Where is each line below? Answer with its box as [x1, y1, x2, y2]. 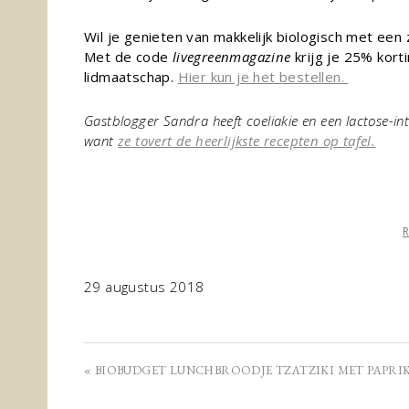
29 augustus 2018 [84, 278, 204, 296]
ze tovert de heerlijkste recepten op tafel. [118, 131, 376, 150]
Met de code [84, 47, 173, 66]
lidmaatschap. [84, 68, 178, 86]
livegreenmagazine [172, 47, 291, 66]
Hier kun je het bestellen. [177, 68, 349, 86]
